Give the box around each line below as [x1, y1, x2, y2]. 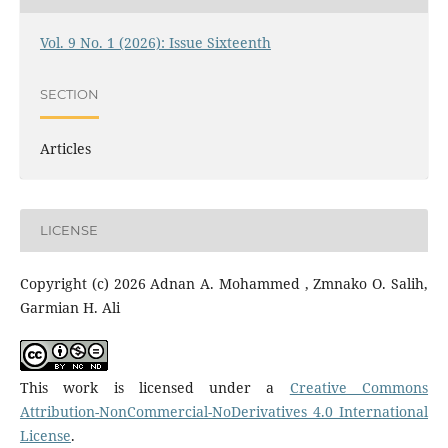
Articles [39, 138, 91, 158]
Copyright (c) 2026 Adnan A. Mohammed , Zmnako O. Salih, [19, 273, 429, 293]
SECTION [39, 86, 99, 103]
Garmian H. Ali [19, 297, 120, 317]
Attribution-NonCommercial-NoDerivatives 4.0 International [19, 401, 429, 421]
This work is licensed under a [19, 377, 290, 397]
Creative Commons [289, 377, 429, 397]
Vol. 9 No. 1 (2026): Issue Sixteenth [39, 32, 271, 52]
